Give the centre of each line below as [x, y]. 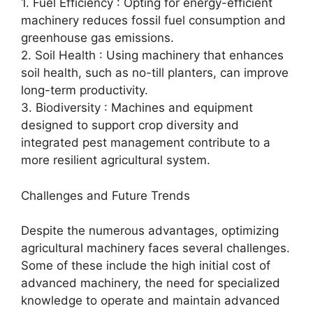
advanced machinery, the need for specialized [151, 283]
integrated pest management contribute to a [146, 143]
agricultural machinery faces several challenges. [155, 248]
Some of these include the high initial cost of [146, 265]
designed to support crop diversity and [130, 125]
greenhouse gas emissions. [97, 38]
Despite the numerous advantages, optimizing [150, 231]
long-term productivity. [85, 90]
